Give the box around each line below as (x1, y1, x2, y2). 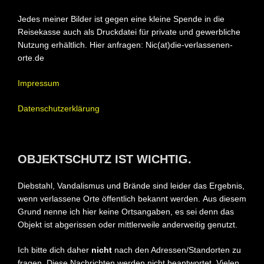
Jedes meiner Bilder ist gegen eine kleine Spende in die (18, 14, 225, 24)
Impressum (18, 78, 60, 88)
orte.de (18, 52, 44, 62)
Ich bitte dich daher (18, 245, 91, 255)
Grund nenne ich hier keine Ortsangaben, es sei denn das (18, 206, 234, 216)
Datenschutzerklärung (18, 103, 100, 113)
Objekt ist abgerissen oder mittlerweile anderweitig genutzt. (18, 219, 237, 229)
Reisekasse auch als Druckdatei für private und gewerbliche (18, 27, 240, 37)
